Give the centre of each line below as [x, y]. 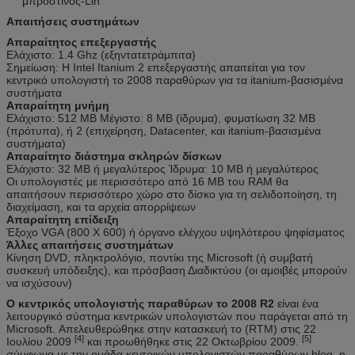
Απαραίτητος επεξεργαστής [81, 42]
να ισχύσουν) [39, 282]
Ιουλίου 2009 [40, 341]
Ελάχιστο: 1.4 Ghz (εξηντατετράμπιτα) [101, 54]
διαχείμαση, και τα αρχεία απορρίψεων [101, 206]
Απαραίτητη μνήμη [58, 105]
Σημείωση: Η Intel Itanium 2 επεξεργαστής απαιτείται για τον [156, 67]
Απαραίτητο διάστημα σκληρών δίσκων [114, 156]
